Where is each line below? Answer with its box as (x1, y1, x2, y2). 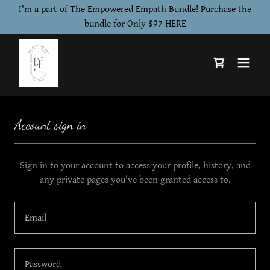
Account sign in (14, 117, 86, 133)
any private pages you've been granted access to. (39, 174, 231, 186)
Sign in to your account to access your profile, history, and (19, 160, 251, 171)
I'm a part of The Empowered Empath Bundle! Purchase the (19, 4, 251, 15)
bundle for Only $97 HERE (84, 18, 186, 30)
